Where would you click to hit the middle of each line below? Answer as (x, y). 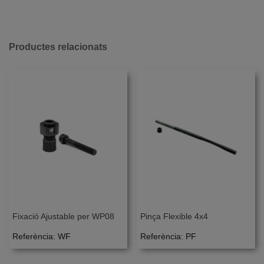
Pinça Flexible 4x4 (174, 217)
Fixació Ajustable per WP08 (63, 217)
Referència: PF (168, 237)
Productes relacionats (58, 47)
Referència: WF (42, 237)
